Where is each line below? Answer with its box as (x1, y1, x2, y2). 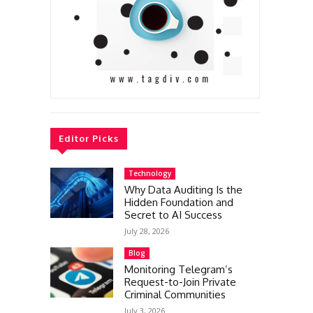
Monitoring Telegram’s (124, 263, 233, 276)
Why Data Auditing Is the (124, 183, 242, 196)
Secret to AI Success (124, 208, 222, 221)
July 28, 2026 (124, 226, 169, 236)
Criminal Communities (124, 288, 226, 301)
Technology (129, 168, 171, 178)
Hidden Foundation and (124, 196, 233, 209)
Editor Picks (59, 133, 119, 144)
